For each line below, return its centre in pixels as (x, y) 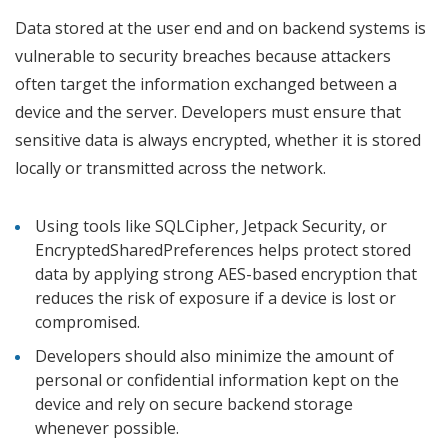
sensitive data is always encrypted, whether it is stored (218, 140)
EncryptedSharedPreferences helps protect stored (223, 250)
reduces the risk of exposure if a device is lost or (215, 298)
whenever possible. (109, 428)
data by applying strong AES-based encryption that (226, 274)
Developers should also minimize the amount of (214, 356)
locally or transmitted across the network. (172, 168)
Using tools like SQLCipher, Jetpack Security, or (211, 226)
